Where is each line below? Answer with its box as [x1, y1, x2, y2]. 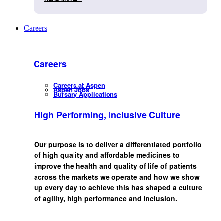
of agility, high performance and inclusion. [34, 193, 177, 204]
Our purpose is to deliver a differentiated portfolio [34, 139, 202, 149]
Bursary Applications [53, 89, 117, 99]
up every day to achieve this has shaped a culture [34, 183, 202, 193]
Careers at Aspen [53, 80, 105, 90]
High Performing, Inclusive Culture [34, 109, 180, 122]
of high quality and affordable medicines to [34, 150, 180, 160]
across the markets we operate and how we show [34, 172, 200, 182]
